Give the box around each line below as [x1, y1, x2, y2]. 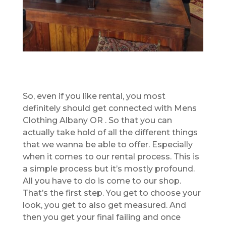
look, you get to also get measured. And [22, 200, 186, 210]
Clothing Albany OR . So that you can [22, 115, 172, 125]
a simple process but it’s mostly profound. [22, 163, 195, 174]
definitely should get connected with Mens [22, 103, 197, 113]
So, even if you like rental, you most [22, 91, 165, 101]
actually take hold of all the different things [22, 127, 198, 137]
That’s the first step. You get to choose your [22, 188, 201, 198]
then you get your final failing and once [22, 212, 181, 222]
